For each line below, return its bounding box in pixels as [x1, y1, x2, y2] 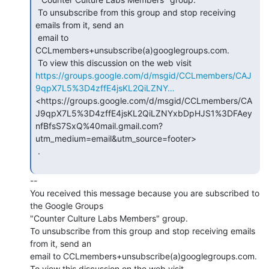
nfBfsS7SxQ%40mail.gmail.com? [35, 120, 163, 131]
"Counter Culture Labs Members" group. [30, 213, 188, 223]
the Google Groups [30, 200, 103, 211]
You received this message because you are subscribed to [30, 187, 259, 198]
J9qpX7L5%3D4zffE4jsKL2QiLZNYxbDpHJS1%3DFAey [35, 107, 252, 118]
